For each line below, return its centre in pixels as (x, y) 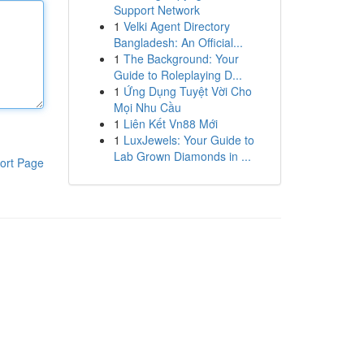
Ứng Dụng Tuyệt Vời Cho (187, 91)
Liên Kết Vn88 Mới (170, 123)
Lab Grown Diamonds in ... (182, 156)
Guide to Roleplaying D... (178, 75)
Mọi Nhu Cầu (147, 107)
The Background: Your (181, 58)
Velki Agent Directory (176, 26)
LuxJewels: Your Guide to (188, 140)
